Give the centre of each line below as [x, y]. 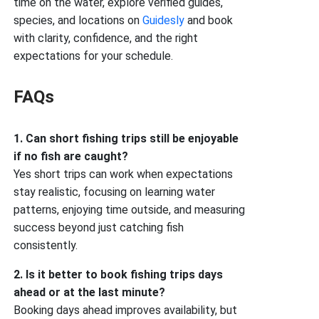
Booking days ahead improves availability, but [126, 310]
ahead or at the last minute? [90, 292]
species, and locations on [78, 20]
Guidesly [165, 20]
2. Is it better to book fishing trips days [119, 274]
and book [210, 20]
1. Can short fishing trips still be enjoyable [126, 138]
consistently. [46, 245]
